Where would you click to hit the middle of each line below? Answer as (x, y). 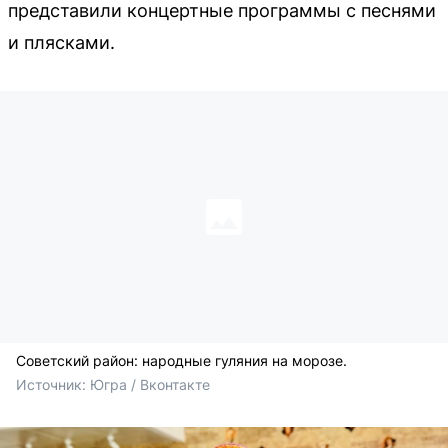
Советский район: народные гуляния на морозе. (181, 360)
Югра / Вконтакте (150, 384)
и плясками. (61, 42)
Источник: (53, 384)
